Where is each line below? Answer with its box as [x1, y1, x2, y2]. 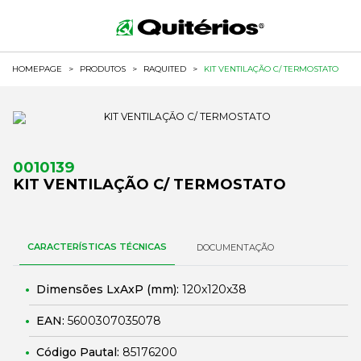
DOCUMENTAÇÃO [197, 242, 274, 253]
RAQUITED [143, 64, 186, 74]
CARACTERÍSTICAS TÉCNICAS [27, 241, 167, 252]
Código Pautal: [36, 345, 122, 359]
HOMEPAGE [12, 64, 62, 74]
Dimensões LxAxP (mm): [36, 282, 182, 297]
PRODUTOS [80, 64, 126, 74]
